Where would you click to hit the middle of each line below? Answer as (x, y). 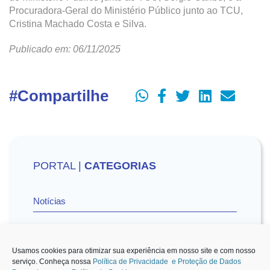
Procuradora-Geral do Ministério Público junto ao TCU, (126, 11)
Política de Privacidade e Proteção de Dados (167, 262)
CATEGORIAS (120, 166)
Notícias (49, 201)
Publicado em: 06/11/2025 (65, 49)
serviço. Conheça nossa (52, 262)
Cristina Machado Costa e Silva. (78, 24)
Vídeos (47, 241)
